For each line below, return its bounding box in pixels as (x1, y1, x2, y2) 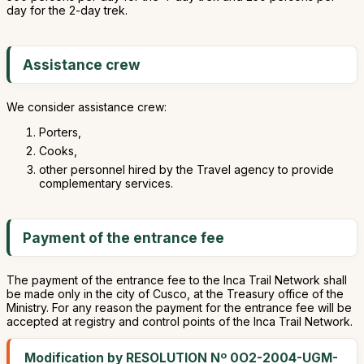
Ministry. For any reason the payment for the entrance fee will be (6, 301, 352, 314)
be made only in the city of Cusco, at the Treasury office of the (6, 287, 344, 301)
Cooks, (39, 144, 77, 158)
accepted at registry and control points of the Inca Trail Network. (6, 314, 353, 328)
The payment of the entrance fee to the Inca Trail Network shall (6, 273, 347, 287)
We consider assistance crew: (6, 100, 167, 114)
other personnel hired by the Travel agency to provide (39, 162, 334, 176)
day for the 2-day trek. (6, 3, 128, 17)
